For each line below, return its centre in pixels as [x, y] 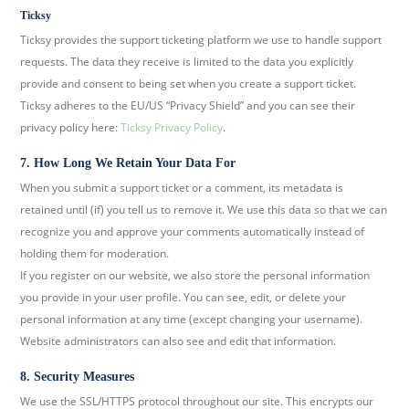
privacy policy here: [71, 128]
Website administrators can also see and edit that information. [178, 341]
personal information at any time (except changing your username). [192, 320]
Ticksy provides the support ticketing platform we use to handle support [201, 40]
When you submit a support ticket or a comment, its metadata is [182, 188]
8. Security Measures [78, 377]
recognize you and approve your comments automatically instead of [193, 232]
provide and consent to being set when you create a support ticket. [189, 84]
